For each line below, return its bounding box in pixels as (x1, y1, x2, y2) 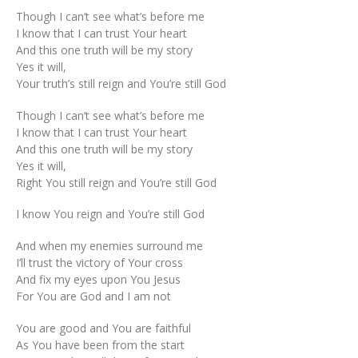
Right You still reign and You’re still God (16, 174, 217, 190)
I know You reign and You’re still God (16, 206, 205, 222)
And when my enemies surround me (16, 237, 203, 253)
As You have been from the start (16, 336, 185, 352)
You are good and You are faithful (16, 320, 191, 336)
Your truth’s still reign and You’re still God (16, 75, 226, 91)
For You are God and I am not (16, 288, 171, 304)
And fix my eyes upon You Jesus (16, 271, 181, 287)
